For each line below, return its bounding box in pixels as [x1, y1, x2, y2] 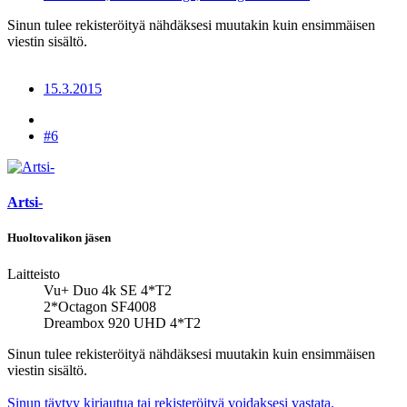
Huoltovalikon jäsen [7, 231, 111, 245]
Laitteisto [7, 265, 60, 282]
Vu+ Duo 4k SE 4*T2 [44, 282, 172, 298]
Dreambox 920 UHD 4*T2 [44, 314, 201, 331]
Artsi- [7, 194, 43, 211]
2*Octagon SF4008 [44, 298, 156, 314]
